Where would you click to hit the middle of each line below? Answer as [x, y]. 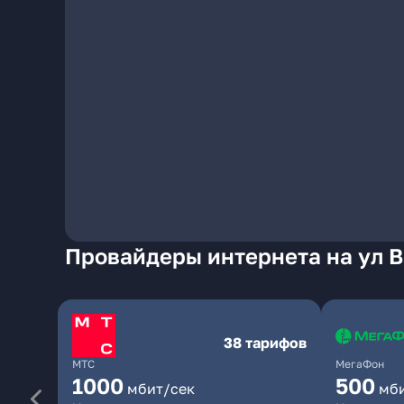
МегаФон [360, 364]
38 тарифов [265, 343]
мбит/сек [161, 389]
